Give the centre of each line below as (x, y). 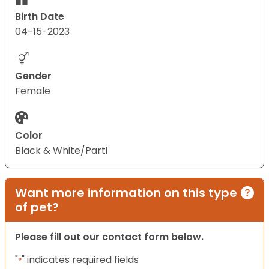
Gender (33, 76)
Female (33, 91)
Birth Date (40, 17)
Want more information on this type (126, 193)
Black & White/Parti (61, 151)
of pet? (37, 207)
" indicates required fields (80, 260)
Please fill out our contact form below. (109, 237)
